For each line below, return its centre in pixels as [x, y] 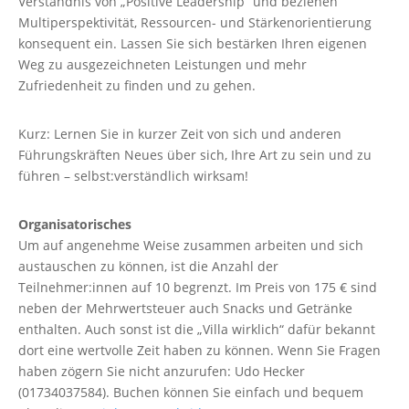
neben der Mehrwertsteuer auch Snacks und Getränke [185, 308]
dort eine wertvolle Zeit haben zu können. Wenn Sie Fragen [199, 350]
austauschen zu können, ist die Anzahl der [148, 266]
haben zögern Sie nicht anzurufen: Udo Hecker [162, 371]
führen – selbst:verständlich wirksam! [133, 176]
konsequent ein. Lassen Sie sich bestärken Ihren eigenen [193, 43]
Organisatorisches [75, 224]
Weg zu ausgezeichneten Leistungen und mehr [163, 64]
